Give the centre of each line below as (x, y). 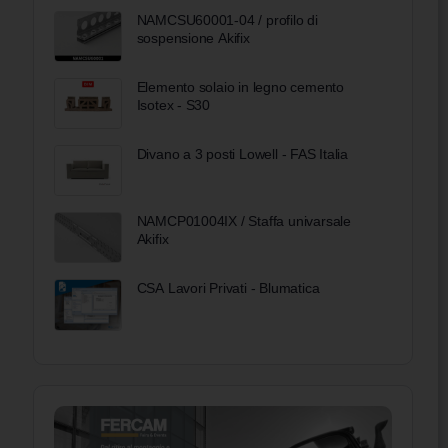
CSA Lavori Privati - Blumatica (228, 288)
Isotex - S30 (173, 104)
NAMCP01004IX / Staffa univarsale (243, 221)
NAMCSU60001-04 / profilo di (227, 19)
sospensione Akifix (193, 37)
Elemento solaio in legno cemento (240, 86)
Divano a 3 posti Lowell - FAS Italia (242, 154)
